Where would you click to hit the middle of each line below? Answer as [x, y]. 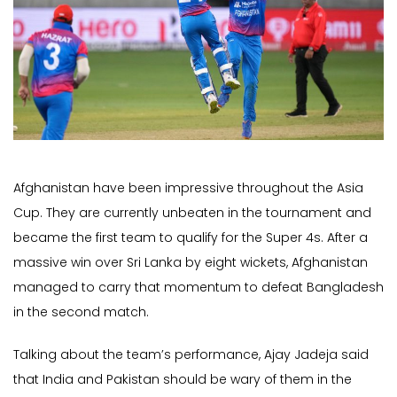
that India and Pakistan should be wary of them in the [183, 380]
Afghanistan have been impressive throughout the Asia [188, 188]
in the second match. [81, 312]
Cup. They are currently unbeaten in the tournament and [192, 213]
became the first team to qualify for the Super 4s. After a [191, 238]
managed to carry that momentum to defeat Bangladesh [198, 288]
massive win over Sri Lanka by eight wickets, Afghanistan [191, 263]
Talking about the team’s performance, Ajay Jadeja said [191, 355]
